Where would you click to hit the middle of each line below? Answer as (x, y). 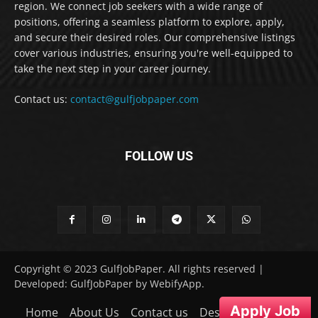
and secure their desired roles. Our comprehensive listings (155, 37)
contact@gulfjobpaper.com (135, 99)
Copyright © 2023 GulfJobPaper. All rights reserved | (139, 268)
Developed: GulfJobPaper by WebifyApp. (109, 283)
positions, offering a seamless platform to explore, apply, (149, 21)
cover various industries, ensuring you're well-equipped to (153, 53)
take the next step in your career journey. (113, 68)
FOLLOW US (159, 155)
